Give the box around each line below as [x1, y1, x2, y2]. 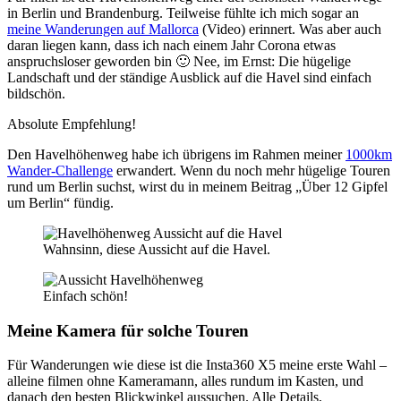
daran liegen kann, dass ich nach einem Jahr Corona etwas [7, 37, 336, 53]
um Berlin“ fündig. [7, 194, 114, 210]
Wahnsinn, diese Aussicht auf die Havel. [43, 241, 270, 257]
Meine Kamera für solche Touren [7, 320, 249, 340]
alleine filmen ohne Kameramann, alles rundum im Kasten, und [7, 373, 363, 389]
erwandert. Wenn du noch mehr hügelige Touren [113, 162, 390, 178]
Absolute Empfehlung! [7, 115, 136, 132]
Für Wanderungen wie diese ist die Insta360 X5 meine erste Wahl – [7, 357, 387, 373]
